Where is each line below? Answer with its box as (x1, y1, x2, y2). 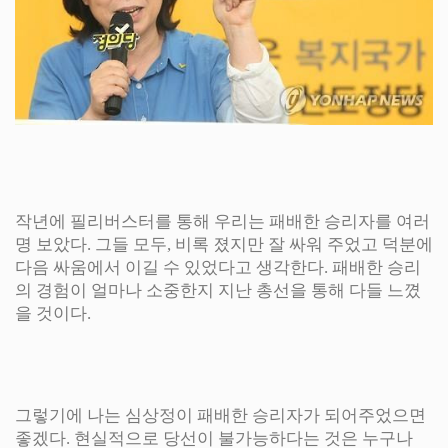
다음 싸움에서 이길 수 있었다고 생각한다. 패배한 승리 (15, 257, 421, 277)
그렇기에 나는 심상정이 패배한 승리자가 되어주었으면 (15, 405, 426, 425)
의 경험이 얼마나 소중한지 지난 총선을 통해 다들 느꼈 (15, 280, 421, 300)
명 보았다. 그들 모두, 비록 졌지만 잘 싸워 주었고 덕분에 (15, 234, 433, 254)
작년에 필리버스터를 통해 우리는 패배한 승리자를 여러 (15, 211, 430, 231)
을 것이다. (15, 303, 91, 323)
